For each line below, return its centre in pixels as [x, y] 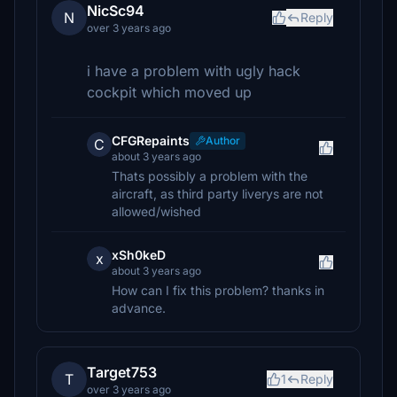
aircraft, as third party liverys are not [218, 194]
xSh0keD [139, 255]
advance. [139, 308]
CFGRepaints [151, 140]
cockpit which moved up [169, 92]
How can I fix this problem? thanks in [218, 290]
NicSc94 [116, 11]
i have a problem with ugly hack [194, 71]
